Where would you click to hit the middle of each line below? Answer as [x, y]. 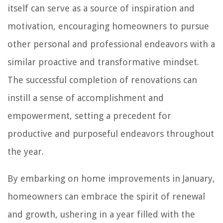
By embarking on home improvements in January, [111, 178]
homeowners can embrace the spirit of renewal [106, 196]
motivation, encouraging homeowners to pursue [108, 26]
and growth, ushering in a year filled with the [101, 214]
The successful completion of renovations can [102, 80]
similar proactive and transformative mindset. [103, 62]
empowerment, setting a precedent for [89, 115]
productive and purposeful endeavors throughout [111, 133]
